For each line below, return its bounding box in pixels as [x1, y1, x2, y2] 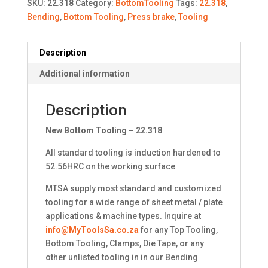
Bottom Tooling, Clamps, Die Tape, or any [45, 239, 204, 249]
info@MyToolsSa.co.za [45, 225, 139, 235]
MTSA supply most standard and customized [45, 184, 221, 194]
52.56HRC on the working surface [45, 162, 175, 172]
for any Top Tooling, [138, 225, 218, 235]
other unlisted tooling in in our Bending [45, 252, 198, 263]
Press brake [127, 12, 175, 22]
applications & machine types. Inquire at [45, 211, 201, 221]
